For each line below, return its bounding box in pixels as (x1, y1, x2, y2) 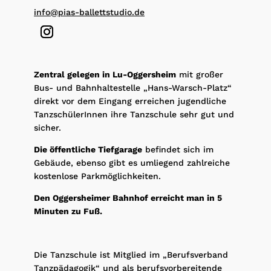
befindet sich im (142, 144, 214, 154)
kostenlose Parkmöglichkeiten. (34, 171, 161, 181)
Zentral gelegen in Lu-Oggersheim (34, 69, 176, 79)
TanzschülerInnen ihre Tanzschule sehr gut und (34, 109, 234, 119)
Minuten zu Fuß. (34, 206, 102, 216)
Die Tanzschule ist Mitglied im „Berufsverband (34, 249, 228, 260)
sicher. (34, 122, 61, 132)
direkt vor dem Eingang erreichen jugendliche (34, 96, 226, 106)
